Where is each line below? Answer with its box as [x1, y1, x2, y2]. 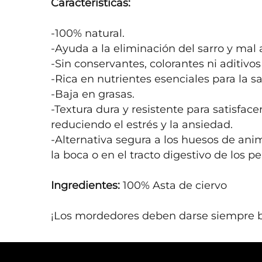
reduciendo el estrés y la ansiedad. [51, 118, 233, 131]
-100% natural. [51, 27, 125, 40]
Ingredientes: [51, 179, 120, 192]
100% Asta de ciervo [120, 179, 227, 192]
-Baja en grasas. [51, 88, 135, 101]
